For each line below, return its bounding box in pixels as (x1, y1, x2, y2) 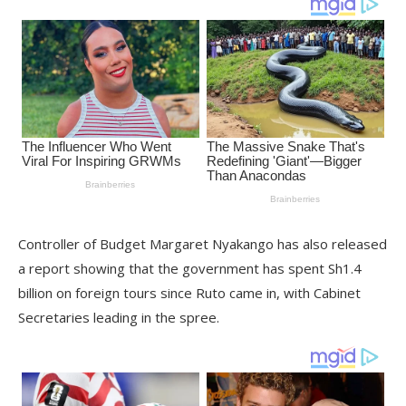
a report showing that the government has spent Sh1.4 (18, 258, 362, 277)
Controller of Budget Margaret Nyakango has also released (18, 234, 387, 253)
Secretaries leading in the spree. (18, 307, 219, 326)
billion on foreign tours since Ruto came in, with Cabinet (18, 283, 361, 302)
